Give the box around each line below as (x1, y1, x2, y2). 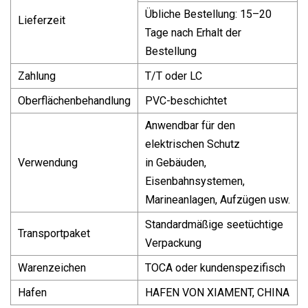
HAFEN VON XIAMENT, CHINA (145, 285, 289, 299)
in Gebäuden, (145, 155, 206, 169)
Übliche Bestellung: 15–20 (145, 7, 272, 21)
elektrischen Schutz (145, 137, 240, 151)
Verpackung (145, 236, 201, 250)
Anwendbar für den (145, 118, 235, 132)
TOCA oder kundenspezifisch (145, 261, 285, 274)
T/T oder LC (145, 69, 202, 82)
